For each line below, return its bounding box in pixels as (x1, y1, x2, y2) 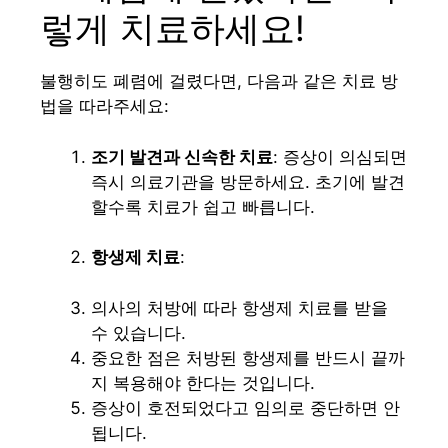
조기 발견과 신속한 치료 (91, 146, 273, 167)
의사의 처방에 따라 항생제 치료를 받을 (91, 297, 388, 318)
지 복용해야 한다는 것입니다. (91, 372, 315, 393)
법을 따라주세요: (40, 96, 169, 117)
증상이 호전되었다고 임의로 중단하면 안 (91, 397, 400, 418)
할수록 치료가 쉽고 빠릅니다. (91, 196, 315, 217)
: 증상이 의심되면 (273, 146, 407, 167)
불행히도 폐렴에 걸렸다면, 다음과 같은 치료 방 (40, 71, 398, 92)
